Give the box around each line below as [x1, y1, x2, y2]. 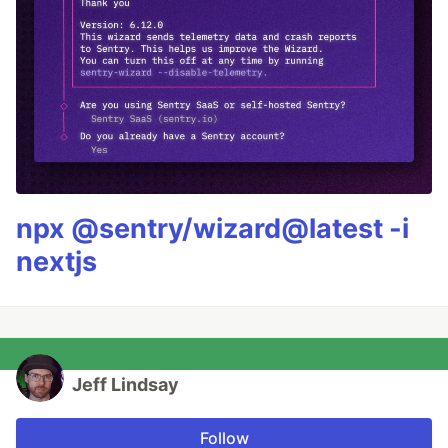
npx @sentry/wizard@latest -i [16, 212, 409, 246]
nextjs [16, 245, 97, 279]
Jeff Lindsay [72, 374, 179, 396]
